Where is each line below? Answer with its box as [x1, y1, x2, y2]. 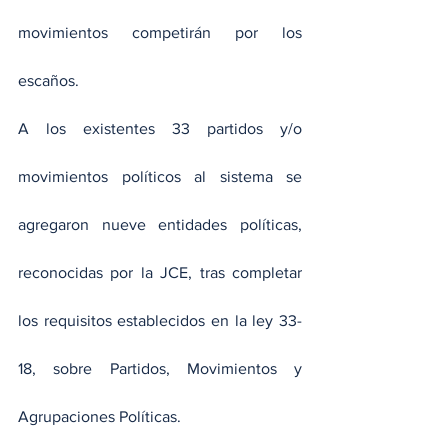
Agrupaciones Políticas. [18, 408, 181, 426]
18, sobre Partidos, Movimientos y [18, 360, 302, 378]
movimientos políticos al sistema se [18, 168, 302, 186]
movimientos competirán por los [18, 24, 302, 42]
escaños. [18, 72, 79, 90]
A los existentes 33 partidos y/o [18, 120, 302, 138]
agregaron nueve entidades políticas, [18, 216, 302, 234]
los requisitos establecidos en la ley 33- [18, 312, 302, 330]
